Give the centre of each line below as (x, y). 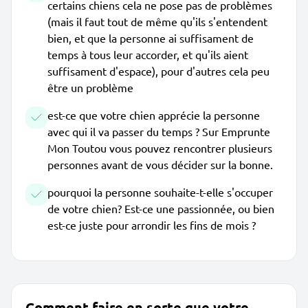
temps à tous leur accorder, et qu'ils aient (148, 54)
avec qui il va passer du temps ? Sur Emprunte (159, 131)
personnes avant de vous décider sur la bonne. (160, 164)
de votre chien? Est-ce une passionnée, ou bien (161, 208)
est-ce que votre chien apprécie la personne (154, 115)
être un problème (90, 87)
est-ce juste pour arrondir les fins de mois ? (152, 225)
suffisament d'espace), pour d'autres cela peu (158, 71)
